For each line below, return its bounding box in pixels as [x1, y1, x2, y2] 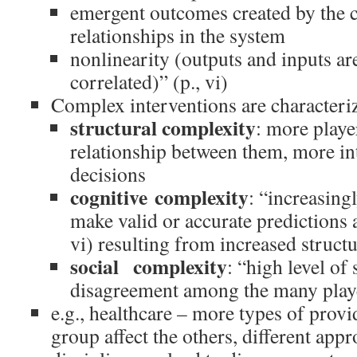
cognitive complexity [70, 182, 249, 212]
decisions [70, 160, 146, 187]
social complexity [70, 251, 227, 281]
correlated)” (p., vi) [70, 68, 228, 95]
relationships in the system [70, 22, 285, 49]
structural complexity [70, 112, 256, 143]
